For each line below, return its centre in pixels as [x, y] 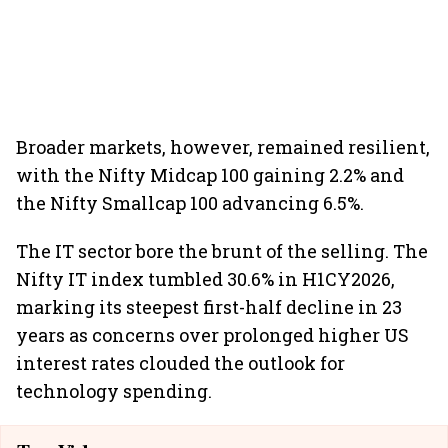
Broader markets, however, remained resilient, [223, 147]
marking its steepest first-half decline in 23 [209, 307]
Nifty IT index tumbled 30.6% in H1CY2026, [205, 279]
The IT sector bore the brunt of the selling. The [222, 251]
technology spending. [114, 391]
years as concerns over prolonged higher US [212, 335]
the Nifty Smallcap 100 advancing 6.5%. [190, 203]
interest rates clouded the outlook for [180, 363]
